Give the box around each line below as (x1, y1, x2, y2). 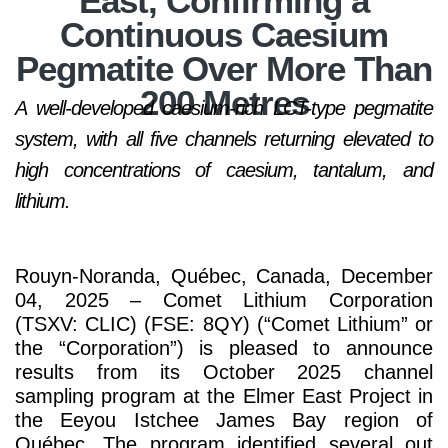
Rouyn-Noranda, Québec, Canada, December (15, 265, 433, 287)
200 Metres (139, 83, 309, 122)
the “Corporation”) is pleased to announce (15, 337, 433, 359)
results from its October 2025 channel (15, 361, 433, 383)
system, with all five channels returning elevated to (15, 128, 433, 150)
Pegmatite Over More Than (16, 49, 432, 88)
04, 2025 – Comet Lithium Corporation (15, 289, 433, 311)
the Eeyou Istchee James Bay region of (15, 409, 433, 431)
